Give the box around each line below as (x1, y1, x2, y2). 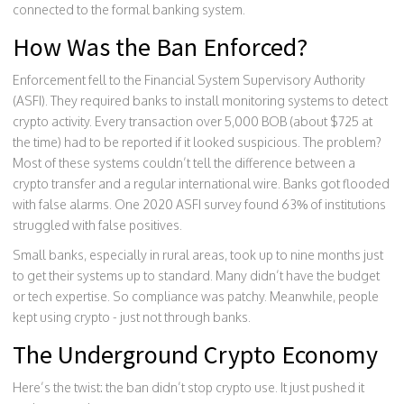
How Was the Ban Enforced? (13, 31, 308, 63)
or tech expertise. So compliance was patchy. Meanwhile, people (13, 289, 379, 304)
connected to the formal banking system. (13, 2, 245, 17)
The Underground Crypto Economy (13, 338, 378, 371)
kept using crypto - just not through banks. (13, 309, 251, 325)
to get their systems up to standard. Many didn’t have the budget (13, 268, 380, 283)
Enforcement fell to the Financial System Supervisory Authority (13, 72, 365, 87)
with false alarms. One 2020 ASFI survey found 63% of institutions (13, 197, 386, 212)
